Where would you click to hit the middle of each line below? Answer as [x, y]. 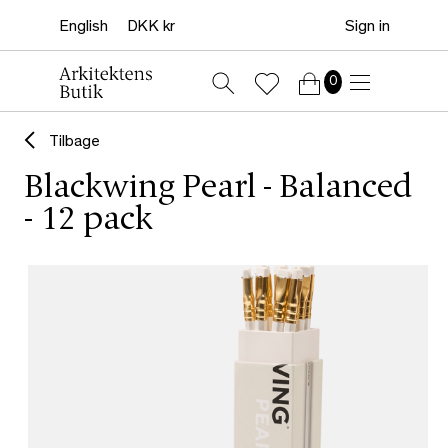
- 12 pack [88, 221]
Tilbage [74, 143]
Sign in [367, 28]
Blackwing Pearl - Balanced [218, 189]
